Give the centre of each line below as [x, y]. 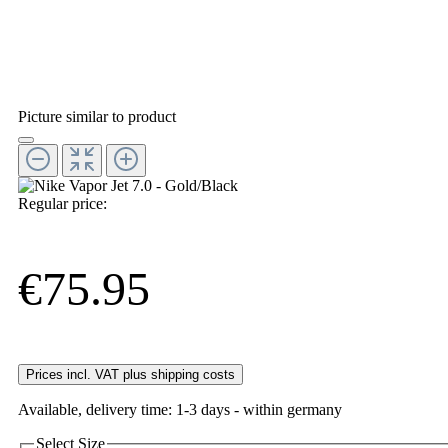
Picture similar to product [97, 116]
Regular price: [62, 203]
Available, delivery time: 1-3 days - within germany [180, 409]
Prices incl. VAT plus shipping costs [130, 374]
